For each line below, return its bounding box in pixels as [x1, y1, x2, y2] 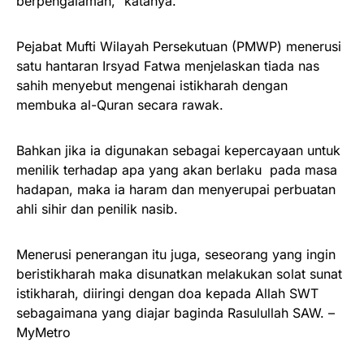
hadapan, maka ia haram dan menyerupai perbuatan [16, 180, 336, 197]
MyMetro [16, 323, 71, 340]
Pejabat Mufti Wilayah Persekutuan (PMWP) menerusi [16, 37, 341, 54]
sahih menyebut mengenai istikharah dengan [16, 76, 288, 93]
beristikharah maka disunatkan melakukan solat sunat [16, 265, 342, 282]
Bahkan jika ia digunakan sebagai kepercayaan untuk [16, 141, 340, 158]
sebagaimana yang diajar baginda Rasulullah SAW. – [16, 304, 335, 321]
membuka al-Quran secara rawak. [16, 96, 223, 113]
